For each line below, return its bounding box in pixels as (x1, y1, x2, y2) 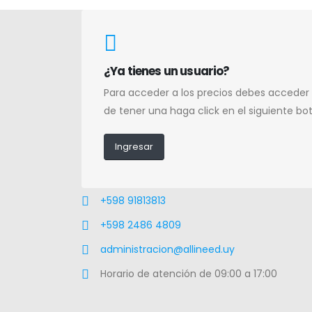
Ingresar (114, 141, 153, 153)
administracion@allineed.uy (100, 242, 235, 256)
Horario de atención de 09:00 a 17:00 (100, 266, 277, 281)
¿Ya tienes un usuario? (104, 62, 230, 79)
